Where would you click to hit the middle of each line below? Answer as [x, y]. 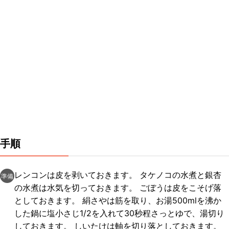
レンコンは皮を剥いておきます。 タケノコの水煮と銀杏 [118, 175]
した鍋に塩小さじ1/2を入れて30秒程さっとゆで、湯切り [119, 213]
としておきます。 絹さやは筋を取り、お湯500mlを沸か [118, 200]
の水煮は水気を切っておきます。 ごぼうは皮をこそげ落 [118, 188]
